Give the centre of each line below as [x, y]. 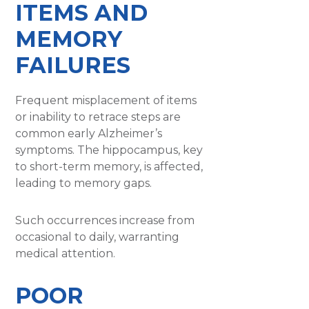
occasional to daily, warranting [98, 237]
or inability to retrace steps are [98, 117]
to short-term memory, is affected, [109, 166]
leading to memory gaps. [84, 183]
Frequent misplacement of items [106, 100]
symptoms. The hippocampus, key [109, 150]
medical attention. [66, 253]
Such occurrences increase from [105, 220]
